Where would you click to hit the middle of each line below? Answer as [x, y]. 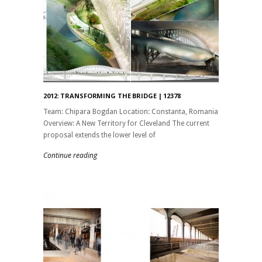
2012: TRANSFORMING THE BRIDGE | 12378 [112, 95]
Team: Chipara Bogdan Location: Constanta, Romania [131, 111]
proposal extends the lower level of [99, 135]
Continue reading [70, 155]
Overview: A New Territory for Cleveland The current [126, 123]
